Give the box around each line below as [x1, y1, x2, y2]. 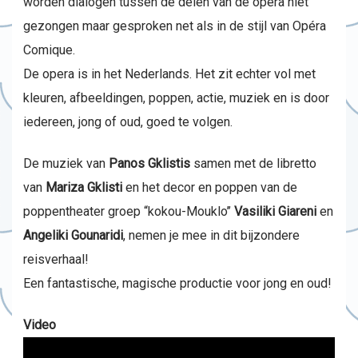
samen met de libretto [190, 156, 316, 171]
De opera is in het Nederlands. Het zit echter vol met [23, 66, 316, 82]
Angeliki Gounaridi [23, 228, 123, 243]
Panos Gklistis [109, 156, 190, 171]
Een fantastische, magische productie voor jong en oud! [23, 276, 332, 291]
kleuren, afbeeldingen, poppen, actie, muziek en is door [23, 90, 329, 105]
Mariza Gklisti [46, 180, 122, 195]
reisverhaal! [23, 252, 89, 267]
